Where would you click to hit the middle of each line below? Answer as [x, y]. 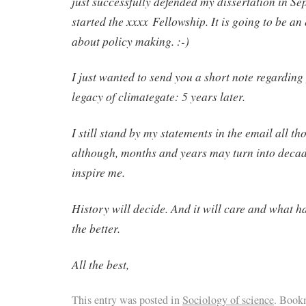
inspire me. [98, 172]
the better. [96, 228]
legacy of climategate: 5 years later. [158, 97]
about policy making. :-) [130, 41]
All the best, [100, 264]
